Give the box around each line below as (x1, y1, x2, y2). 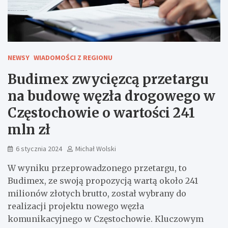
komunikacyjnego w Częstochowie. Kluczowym (8, 214, 204, 224)
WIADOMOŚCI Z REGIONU (34, 53, 112, 63)
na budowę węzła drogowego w (8, 88, 215, 105)
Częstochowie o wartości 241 (8, 104, 195, 122)
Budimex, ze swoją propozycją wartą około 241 (8, 176, 198, 186)
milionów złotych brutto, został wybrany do (8, 188, 186, 199)
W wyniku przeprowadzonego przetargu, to (8, 163, 187, 174)
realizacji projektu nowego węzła (8, 201, 144, 212)
